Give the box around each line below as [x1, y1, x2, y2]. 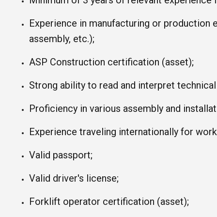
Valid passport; [29, 149, 93, 161]
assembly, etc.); [29, 33, 94, 45]
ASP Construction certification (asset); [29, 56, 194, 68]
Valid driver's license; [29, 172, 119, 184]
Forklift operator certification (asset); [29, 196, 189, 207]
